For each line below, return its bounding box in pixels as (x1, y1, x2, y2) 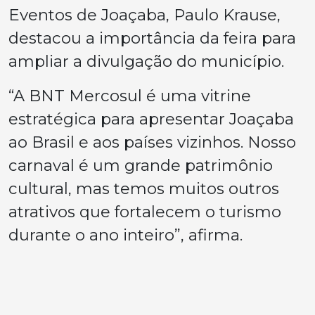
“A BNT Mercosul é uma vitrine (8, 85, 251, 105)
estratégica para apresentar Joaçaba (8, 108, 294, 129)
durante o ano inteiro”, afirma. (8, 224, 243, 245)
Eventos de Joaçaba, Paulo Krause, (8, 4, 281, 25)
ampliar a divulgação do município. (8, 51, 284, 71)
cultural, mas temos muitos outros (8, 178, 279, 198)
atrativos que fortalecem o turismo (8, 201, 281, 221)
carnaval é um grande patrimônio (8, 155, 273, 175)
